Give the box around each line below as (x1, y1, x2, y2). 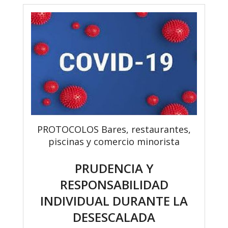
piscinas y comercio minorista (48, 135, 180, 148)
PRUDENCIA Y (74, 160, 154, 177)
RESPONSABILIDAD (60, 176, 168, 193)
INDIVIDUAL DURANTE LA (40, 192, 188, 210)
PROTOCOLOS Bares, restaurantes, (37, 123, 191, 136)
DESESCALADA (73, 209, 155, 226)
